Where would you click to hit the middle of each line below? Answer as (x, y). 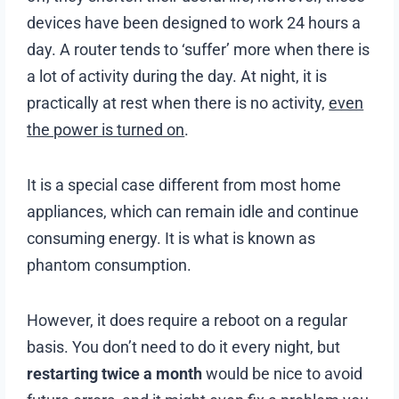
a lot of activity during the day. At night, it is (177, 76)
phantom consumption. (111, 265)
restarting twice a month (115, 373)
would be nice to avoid (283, 373)
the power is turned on (106, 129)
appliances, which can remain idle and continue (193, 211)
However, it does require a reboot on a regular (187, 320)
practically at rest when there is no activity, (178, 102)
